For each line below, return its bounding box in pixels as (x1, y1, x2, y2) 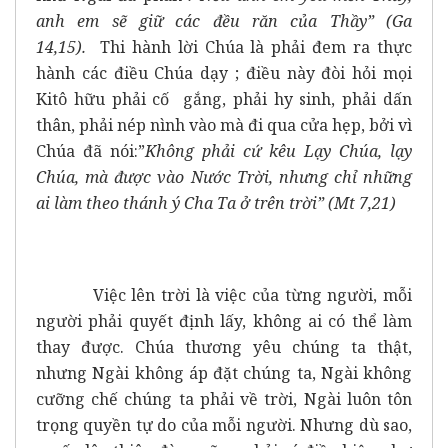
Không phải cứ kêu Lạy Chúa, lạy (145, 139, 412, 162)
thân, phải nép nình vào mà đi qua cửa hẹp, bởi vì (36, 113, 412, 136)
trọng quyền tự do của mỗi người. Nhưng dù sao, (36, 413, 412, 436)
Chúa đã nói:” (36, 139, 145, 162)
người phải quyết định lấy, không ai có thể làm (36, 309, 412, 332)
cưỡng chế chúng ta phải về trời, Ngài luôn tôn (36, 387, 412, 410)
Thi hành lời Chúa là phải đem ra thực (86, 35, 412, 58)
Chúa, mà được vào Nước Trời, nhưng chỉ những (36, 165, 412, 188)
